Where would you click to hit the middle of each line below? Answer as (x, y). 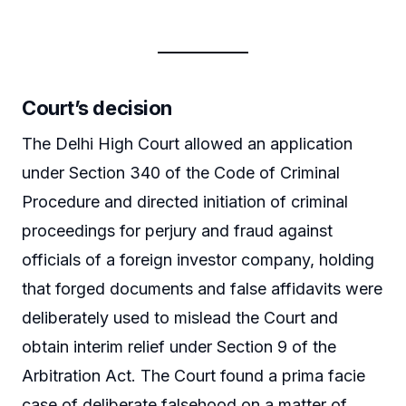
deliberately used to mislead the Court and (180, 317)
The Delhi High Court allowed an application (187, 143)
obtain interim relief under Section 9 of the (179, 346)
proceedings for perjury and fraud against (177, 230)
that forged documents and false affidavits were (202, 288)
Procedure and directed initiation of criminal (185, 201)
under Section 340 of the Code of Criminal (181, 172)
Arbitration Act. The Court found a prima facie (193, 375)
